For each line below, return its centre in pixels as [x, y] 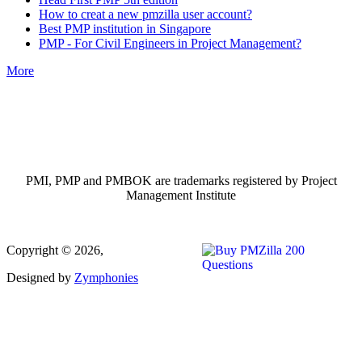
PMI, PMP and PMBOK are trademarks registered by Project [181, 180]
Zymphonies [106, 277]
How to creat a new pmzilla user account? [145, 14]
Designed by [40, 277]
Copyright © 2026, [55, 250]
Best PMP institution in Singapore [125, 28]
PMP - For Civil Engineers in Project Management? [170, 43]
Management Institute [181, 195]
